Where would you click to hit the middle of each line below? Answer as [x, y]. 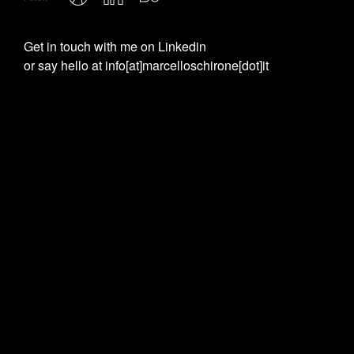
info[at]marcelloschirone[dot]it [187, 65]
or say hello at [64, 65]
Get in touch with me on [91, 46]
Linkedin [182, 46]
